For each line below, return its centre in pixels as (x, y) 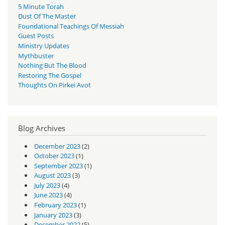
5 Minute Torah (41, 6)
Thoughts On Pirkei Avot (54, 85)
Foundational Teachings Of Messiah (71, 26)
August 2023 (52, 176)
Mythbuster (36, 55)
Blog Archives (42, 128)
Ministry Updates (44, 45)
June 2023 (48, 195)
